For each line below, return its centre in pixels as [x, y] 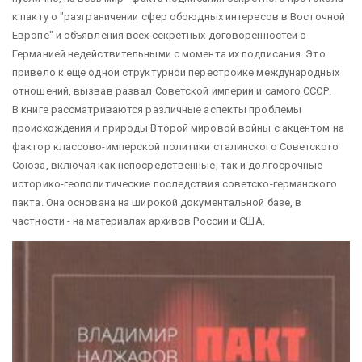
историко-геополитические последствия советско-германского [175, 183]
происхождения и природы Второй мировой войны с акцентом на [178, 128]
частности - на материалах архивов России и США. [139, 221]
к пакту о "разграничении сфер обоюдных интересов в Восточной [179, 16]
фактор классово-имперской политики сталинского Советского [175, 146]
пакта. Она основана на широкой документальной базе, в [157, 202]
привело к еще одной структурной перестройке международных [176, 72]
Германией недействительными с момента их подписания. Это [169, 53]
